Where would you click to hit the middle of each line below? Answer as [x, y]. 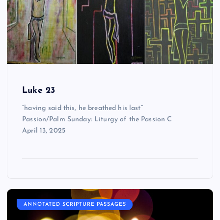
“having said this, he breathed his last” [82, 109]
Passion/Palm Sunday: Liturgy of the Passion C [97, 120]
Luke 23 [39, 91]
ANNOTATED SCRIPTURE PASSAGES [75, 205]
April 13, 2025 [44, 131]
